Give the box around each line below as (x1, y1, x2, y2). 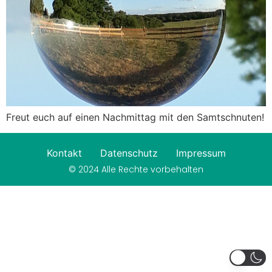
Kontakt (46, 147, 82, 160)
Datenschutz (100, 147, 158, 160)
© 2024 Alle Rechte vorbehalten (69, 163, 203, 176)
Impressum (175, 147, 226, 160)
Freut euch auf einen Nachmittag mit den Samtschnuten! (6, 111, 264, 123)
